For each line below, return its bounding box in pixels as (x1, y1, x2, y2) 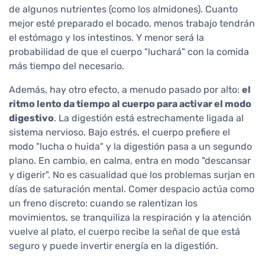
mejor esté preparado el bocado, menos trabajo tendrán (9, 18, 255, 30)
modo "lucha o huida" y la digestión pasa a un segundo (9, 141, 252, 153)
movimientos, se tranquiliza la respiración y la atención (9, 212, 251, 224)
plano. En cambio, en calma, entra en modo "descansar (9, 155, 251, 167)
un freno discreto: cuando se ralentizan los (9, 198, 198, 209)
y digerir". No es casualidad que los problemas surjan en (9, 169, 255, 181)
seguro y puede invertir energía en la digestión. (9, 240, 218, 252)
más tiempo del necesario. (9, 60, 124, 72)
